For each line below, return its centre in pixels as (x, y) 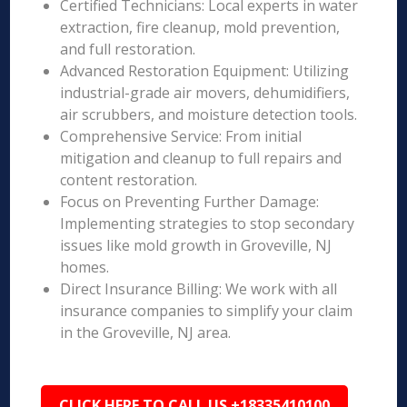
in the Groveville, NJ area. (146, 333)
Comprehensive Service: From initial (181, 136)
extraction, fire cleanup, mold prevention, (200, 27)
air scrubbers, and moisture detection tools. (209, 114)
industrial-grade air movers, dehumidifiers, (205, 93)
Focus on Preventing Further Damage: (190, 202)
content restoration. (129, 180)
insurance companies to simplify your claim (207, 311)
